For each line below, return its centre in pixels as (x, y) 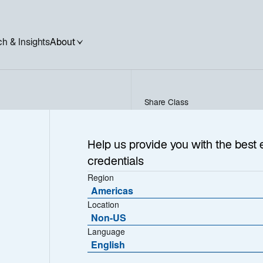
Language (107, 231)
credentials (116, 162)
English (108, 245)
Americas (112, 190)
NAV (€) (159, 201)
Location (104, 204)
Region (101, 177)
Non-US (109, 218)
